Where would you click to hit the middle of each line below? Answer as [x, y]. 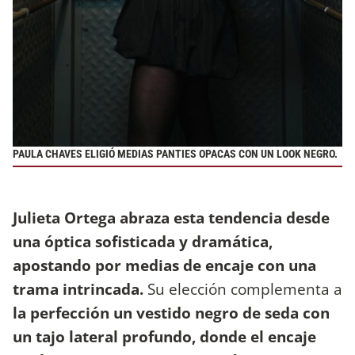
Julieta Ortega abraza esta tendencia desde [171, 217]
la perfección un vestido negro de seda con [171, 312]
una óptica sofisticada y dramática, [143, 241]
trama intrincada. [80, 288]
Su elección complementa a [245, 288]
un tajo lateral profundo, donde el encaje [164, 336]
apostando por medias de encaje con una [164, 265]
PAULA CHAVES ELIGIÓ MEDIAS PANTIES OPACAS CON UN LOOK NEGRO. [175, 154]
